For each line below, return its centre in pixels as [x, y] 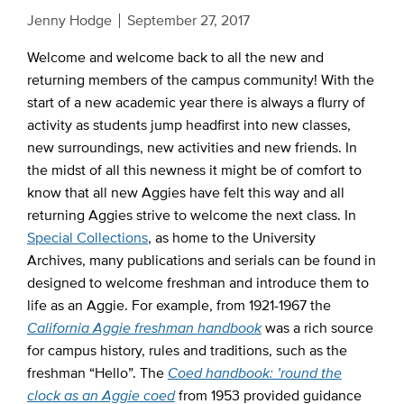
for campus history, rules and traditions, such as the [187, 350]
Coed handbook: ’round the [254, 372]
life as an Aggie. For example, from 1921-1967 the [179, 305]
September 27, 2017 [188, 20]
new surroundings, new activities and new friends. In [192, 147]
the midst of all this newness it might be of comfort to [194, 170]
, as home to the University [231, 237]
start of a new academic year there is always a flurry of [196, 102]
